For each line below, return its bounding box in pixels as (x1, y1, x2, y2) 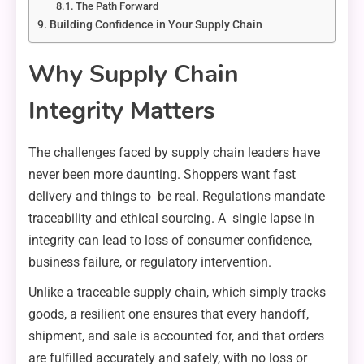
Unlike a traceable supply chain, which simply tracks (28, 284, 326, 300)
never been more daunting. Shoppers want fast (28, 166, 296, 182)
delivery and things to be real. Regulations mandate (28, 188, 325, 204)
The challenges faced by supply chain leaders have (28, 144, 327, 160)
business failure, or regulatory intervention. (28, 253, 271, 270)
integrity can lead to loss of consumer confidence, (28, 232, 312, 248)
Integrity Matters (28, 93, 215, 128)
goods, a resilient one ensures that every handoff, (28, 305, 309, 322)
